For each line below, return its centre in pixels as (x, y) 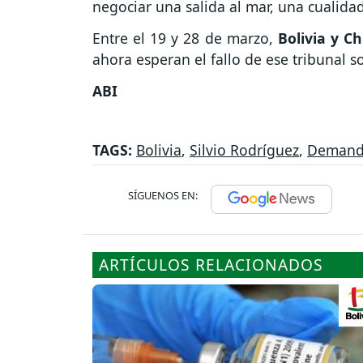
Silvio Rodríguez (244, 149)
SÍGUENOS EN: (163, 195)
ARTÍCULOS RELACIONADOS (211, 264)
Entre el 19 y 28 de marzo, (185, 38)
